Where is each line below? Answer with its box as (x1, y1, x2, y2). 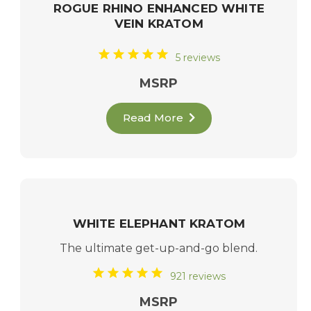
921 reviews (170, 270, 226, 283)
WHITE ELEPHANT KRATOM (72, 216, 246, 230)
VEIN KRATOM (114, 17, 203, 31)
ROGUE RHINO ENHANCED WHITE (53, 1, 264, 16)
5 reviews (176, 51, 221, 64)
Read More (123, 111, 184, 125)
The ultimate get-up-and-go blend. (60, 242, 258, 255)
